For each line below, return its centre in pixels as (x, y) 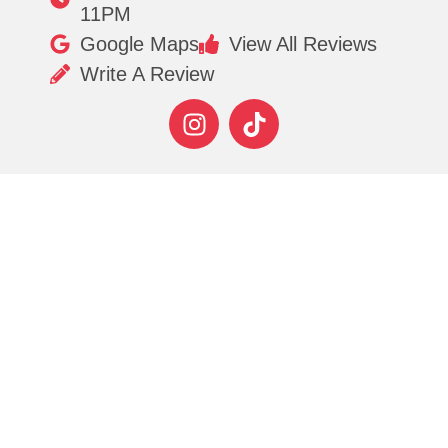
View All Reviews (303, 44)
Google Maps (139, 44)
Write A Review (147, 74)
